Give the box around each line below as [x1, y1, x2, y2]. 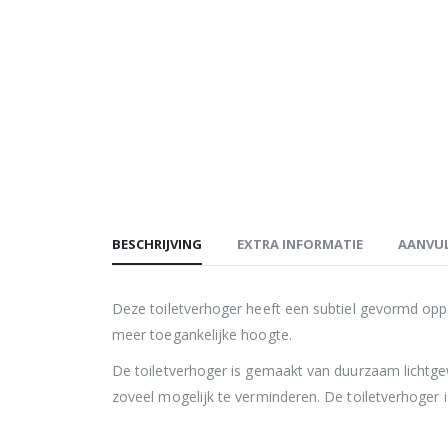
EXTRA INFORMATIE [237, 234, 363, 253]
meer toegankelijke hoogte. [112, 324, 292, 344]
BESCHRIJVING [112, 234, 202, 253]
